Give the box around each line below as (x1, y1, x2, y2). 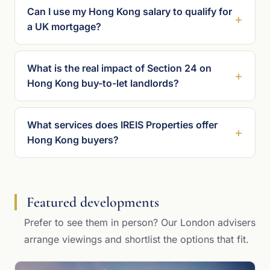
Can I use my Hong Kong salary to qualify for (27, 5, 232, 17)
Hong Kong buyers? (27, 133, 119, 146)
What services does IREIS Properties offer (27, 118, 218, 131)
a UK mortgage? (27, 20, 101, 33)
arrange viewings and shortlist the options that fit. (24, 233, 249, 245)
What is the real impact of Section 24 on (27, 61, 212, 74)
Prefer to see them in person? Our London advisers (24, 216, 256, 228)
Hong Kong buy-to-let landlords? (27, 77, 179, 89)
